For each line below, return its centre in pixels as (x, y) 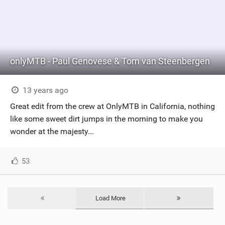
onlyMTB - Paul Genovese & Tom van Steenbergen (110, 61)
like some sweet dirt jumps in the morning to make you (106, 119)
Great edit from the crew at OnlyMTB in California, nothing (113, 106)
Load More (111, 198)
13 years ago (44, 90)
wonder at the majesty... (52, 131)
